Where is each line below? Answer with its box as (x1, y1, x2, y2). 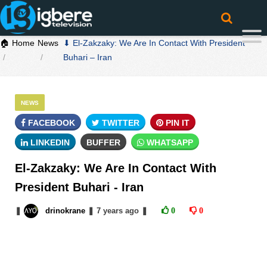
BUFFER (86, 138, 120, 147)
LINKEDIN (28, 138, 70, 147)
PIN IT (163, 118, 190, 128)
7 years (96, 206, 123, 215)
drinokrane (45, 206, 85, 215)
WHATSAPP (144, 138, 193, 147)
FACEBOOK (26, 118, 75, 128)
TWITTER (100, 118, 139, 128)
